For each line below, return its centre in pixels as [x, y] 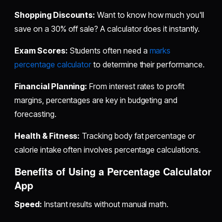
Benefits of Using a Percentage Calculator [113, 171]
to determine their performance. [148, 64]
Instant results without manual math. [105, 204]
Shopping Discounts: [55, 15]
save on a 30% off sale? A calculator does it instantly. [107, 28]
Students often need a [109, 50]
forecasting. [35, 114]
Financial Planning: [51, 86]
